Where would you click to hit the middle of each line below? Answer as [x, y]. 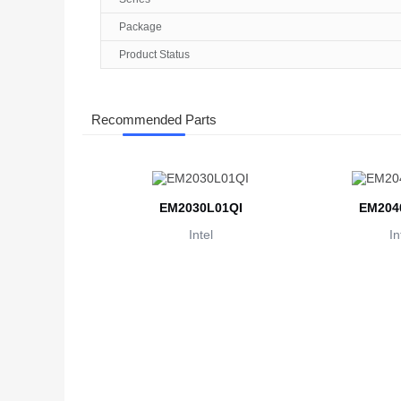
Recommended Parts [154, 120]
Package [141, 27]
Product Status [154, 55]
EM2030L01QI [200, 208]
